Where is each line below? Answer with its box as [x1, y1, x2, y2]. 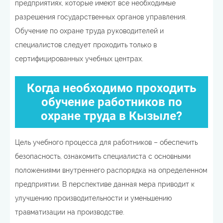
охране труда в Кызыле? [41, 109, 182, 123]
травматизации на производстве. [15, 208, 124, 216]
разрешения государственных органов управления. [15, 12, 187, 21]
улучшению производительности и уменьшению [15, 194, 172, 202]
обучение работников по [41, 95, 182, 109]
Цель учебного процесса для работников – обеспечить [15, 138, 198, 146]
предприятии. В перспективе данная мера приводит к [15, 180, 195, 188]
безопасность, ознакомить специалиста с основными [15, 152, 191, 160]
